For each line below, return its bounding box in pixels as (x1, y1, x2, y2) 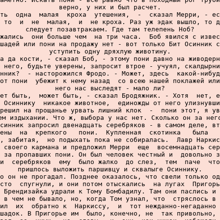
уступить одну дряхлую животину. (49, 48, 171, 55)
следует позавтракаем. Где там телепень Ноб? (26, 26, 194, 33)
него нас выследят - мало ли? (55, 84, 165, 92)
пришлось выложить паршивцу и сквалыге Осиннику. (18, 165, 202, 173)
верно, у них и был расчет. (59, 3, 161, 11)
